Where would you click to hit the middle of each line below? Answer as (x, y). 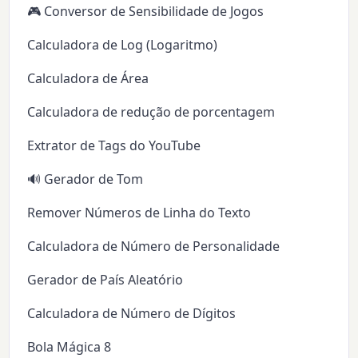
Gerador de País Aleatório (105, 280)
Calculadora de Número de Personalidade (154, 247)
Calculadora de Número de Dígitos (132, 314)
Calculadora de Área (88, 79)
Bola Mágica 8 (70, 347)
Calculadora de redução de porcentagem (151, 112)
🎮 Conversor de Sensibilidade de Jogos (146, 12)
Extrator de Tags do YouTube (114, 146)
